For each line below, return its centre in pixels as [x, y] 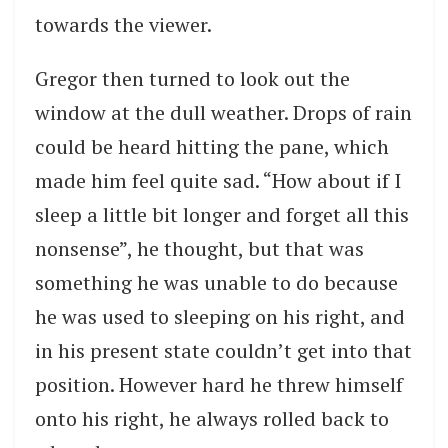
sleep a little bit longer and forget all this [222, 214]
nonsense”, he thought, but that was [199, 248]
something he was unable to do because [216, 282]
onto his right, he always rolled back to [212, 418]
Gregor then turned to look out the [192, 78]
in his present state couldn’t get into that [223, 350]
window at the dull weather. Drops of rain [223, 112]
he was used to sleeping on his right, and [220, 316]
